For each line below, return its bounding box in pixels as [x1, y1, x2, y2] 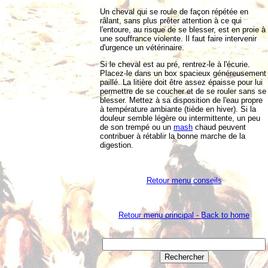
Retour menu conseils [146, 175, 222, 185]
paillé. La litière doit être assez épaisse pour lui [100, 78, 263, 87]
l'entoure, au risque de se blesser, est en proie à [100, 25, 266, 35]
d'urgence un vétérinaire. [100, 43, 184, 53]
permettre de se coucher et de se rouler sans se [100, 87, 266, 96]
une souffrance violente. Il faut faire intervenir [100, 34, 257, 44]
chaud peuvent [193, 123, 246, 132]
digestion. [100, 141, 133, 150]
